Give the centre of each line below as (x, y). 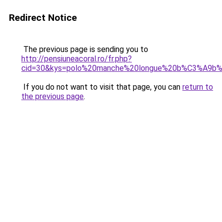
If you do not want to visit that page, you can (102, 87)
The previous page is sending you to (85, 49)
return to (198, 87)
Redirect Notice (43, 18)
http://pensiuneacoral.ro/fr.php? (77, 59)
